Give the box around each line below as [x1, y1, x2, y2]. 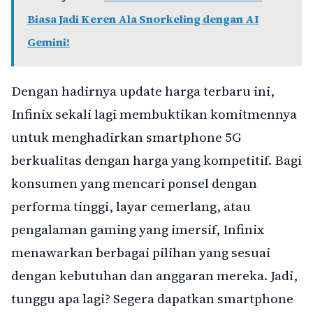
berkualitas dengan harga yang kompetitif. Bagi [11, 151, 302, 170]
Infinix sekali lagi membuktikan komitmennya [11, 105, 297, 124]
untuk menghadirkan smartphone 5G [11, 128, 241, 147]
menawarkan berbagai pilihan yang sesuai [11, 243, 270, 262]
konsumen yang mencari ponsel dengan [11, 174, 257, 193]
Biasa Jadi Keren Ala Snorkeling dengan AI [27, 11, 259, 27]
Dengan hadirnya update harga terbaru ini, [11, 82, 275, 101]
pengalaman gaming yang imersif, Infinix [11, 220, 264, 239]
